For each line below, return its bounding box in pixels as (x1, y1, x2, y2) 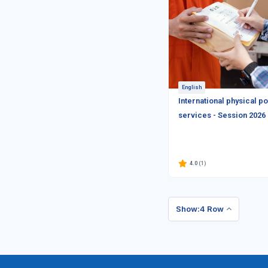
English (182, 84, 202, 90)
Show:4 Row (176, 204, 224, 214)
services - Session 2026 (178, 110, 266, 120)
